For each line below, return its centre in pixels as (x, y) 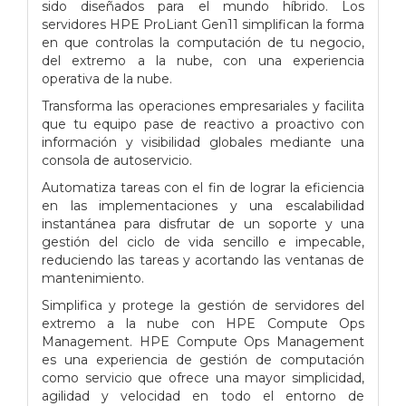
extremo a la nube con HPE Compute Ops (203, 323)
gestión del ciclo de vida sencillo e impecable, (203, 242)
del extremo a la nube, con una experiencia (203, 60)
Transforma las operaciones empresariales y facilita (203, 106)
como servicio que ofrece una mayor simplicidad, (203, 377)
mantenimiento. (93, 278)
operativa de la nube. (107, 78)
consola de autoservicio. (117, 160)
